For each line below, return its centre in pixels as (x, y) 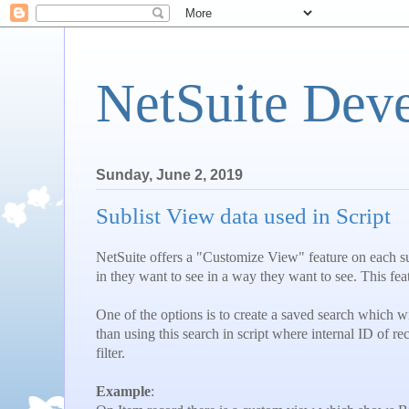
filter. (110, 352)
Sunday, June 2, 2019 (169, 175)
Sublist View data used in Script (243, 216)
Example (123, 391)
